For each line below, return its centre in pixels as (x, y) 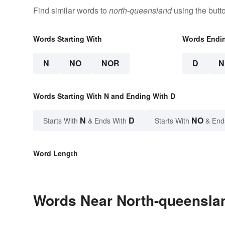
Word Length (55, 153)
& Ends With (107, 120)
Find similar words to (71, 10)
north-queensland (140, 10)
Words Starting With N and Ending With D (104, 96)
